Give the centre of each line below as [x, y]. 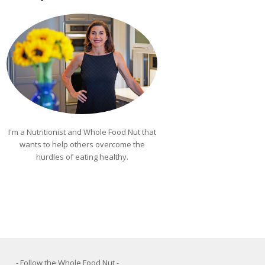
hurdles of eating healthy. [82, 156]
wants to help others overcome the [82, 144]
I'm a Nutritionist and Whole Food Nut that [82, 132]
